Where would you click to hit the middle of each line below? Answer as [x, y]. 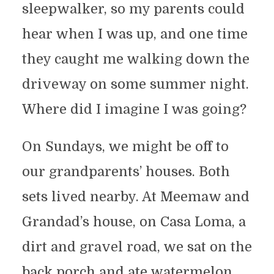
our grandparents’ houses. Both [126, 172]
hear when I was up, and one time [135, 34]
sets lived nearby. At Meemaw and [135, 197]
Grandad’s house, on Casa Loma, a [134, 222]
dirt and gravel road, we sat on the [137, 247]
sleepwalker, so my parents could [133, 9]
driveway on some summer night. [135, 84]
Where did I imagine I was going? [134, 109]
